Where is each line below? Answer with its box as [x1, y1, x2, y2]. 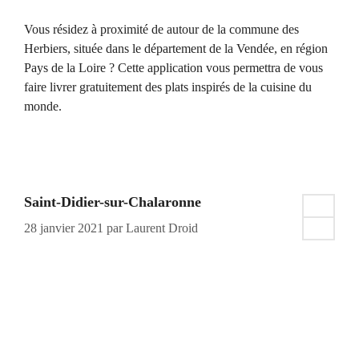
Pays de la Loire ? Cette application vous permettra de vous [24, 61, 323, 75]
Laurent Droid [126, 221, 198, 236]
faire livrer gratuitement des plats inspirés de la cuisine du [24, 80, 312, 95]
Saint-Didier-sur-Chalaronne [24, 194, 201, 211]
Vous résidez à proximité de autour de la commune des [24, 22, 299, 37]
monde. [24, 99, 62, 114]
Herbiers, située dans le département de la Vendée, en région [24, 42, 328, 56]
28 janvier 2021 [24, 221, 103, 236]
